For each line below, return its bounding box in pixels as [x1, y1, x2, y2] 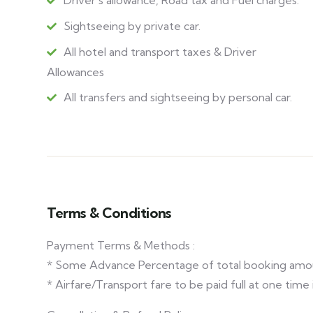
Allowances [47, 65, 104, 79]
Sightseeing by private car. [64, 19, 201, 33]
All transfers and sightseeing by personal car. [64, 90, 292, 104]
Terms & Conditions [47, 204, 171, 221]
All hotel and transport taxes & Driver [64, 45, 256, 59]
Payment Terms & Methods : [47, 238, 195, 252]
